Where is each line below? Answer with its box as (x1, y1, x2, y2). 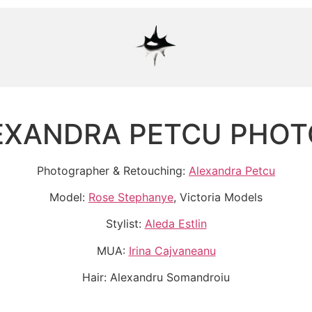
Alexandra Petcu (189, 163, 275, 178)
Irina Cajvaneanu (128, 243, 216, 258)
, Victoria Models (173, 189, 263, 204)
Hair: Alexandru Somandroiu (82, 270, 230, 285)
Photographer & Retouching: (37, 163, 189, 178)
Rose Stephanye (88, 189, 173, 204)
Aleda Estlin (144, 217, 207, 231)
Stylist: (105, 217, 145, 231)
